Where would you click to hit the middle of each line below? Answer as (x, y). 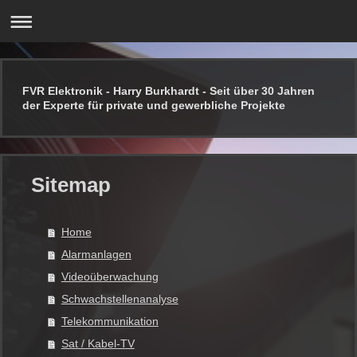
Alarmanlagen (96, 254)
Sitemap (71, 185)
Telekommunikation (110, 321)
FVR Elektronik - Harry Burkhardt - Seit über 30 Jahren (169, 91)
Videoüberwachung (110, 277)
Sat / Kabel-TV (98, 343)
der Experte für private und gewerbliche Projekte (154, 105)
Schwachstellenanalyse (120, 299)
